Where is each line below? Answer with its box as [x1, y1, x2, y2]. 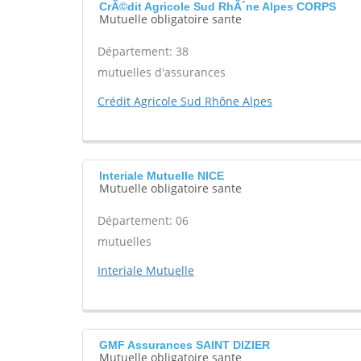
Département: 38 [98, 44, 189, 59]
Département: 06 [98, 213, 189, 228]
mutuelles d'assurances [98, 64, 226, 80]
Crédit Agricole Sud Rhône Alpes [98, 93, 272, 109]
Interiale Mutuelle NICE [99, 169, 224, 182]
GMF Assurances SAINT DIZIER [99, 338, 270, 351]
